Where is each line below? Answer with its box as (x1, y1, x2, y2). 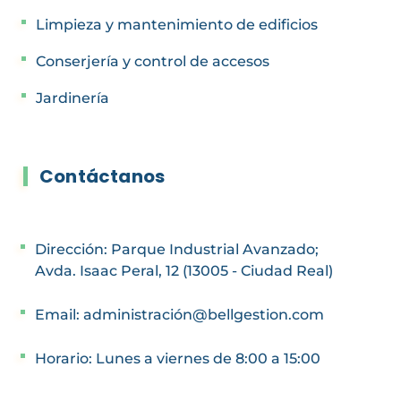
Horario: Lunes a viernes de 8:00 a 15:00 (35, 349, 320, 367)
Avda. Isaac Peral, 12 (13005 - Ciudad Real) (35, 261, 333, 279)
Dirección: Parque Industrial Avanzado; (35, 240, 319, 258)
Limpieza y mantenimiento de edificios (36, 15, 318, 33)
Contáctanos (39, 163, 166, 189)
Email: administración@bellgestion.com (35, 305, 324, 323)
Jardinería (36, 89, 109, 107)
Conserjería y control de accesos (36, 52, 269, 70)
